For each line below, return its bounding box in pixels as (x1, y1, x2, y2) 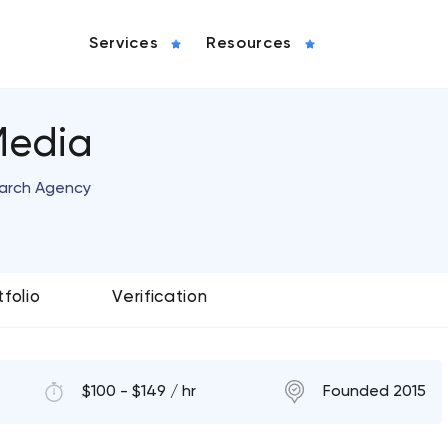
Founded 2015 (323, 384, 426, 400)
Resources (206, 36, 292, 52)
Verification (112, 289, 208, 306)
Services (89, 36, 159, 52)
